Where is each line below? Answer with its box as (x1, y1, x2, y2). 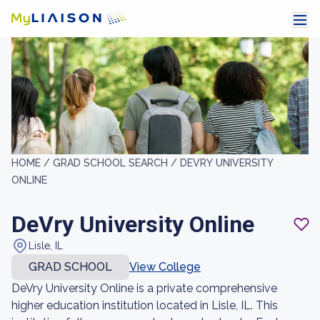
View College (129, 260, 201, 274)
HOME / (11, 157, 53, 169)
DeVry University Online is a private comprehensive (11, 281, 277, 295)
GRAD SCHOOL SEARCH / (53, 157, 180, 169)
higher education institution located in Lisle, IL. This (11, 299, 278, 312)
